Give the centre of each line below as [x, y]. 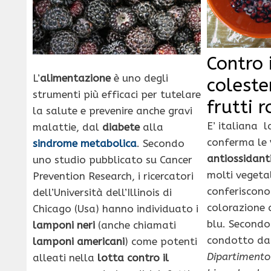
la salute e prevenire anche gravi [113, 110]
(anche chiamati [135, 225]
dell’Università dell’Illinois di [102, 192]
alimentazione [77, 78]
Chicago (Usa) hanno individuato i [116, 208]
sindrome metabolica [85, 143]
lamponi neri [64, 225]
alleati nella [65, 257]
